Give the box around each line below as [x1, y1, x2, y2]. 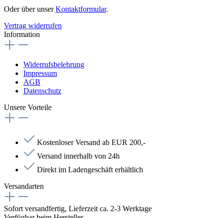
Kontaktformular [55, 5, 106, 14]
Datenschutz [23, 87, 61, 95]
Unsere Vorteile [4, 103, 52, 112]
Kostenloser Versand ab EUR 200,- [37, 138, 145, 147]
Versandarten [4, 182, 44, 191]
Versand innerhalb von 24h [37, 152, 120, 161]
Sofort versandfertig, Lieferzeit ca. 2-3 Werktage [4, 204, 152, 213]
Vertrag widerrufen [4, 21, 62, 30]
